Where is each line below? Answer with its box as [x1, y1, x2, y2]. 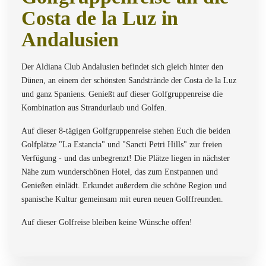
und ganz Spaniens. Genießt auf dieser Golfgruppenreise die [21, 89, 223, 99]
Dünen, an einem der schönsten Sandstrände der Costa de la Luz [21, 75, 236, 85]
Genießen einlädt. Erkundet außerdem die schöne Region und [21, 180, 227, 190]
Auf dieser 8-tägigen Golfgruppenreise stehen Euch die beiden [21, 126, 230, 135]
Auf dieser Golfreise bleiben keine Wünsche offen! [21, 217, 192, 227]
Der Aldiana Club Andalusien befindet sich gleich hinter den [21, 62, 223, 71]
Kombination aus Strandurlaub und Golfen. [21, 103, 167, 112]
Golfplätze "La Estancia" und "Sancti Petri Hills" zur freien [21, 140, 222, 149]
